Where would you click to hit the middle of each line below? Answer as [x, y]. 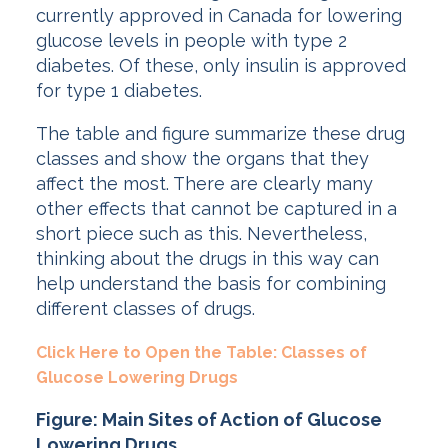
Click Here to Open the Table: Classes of [201, 353]
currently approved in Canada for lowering [219, 16]
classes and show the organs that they [202, 159]
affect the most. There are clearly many [204, 184]
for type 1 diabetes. [124, 91]
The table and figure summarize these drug [220, 134]
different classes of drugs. [145, 309]
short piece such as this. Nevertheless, [201, 234]
